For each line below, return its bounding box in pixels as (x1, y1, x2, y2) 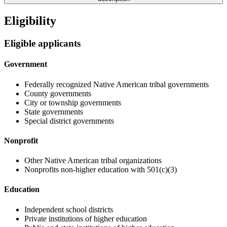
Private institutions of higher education (24, 214, 147, 223)
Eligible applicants (4, 38, 81, 49)
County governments (24, 89, 91, 98)
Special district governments (24, 116, 114, 125)
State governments (24, 107, 83, 116)
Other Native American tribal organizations (24, 156, 162, 165)
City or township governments (24, 98, 121, 107)
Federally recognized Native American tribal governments (24, 80, 209, 89)
